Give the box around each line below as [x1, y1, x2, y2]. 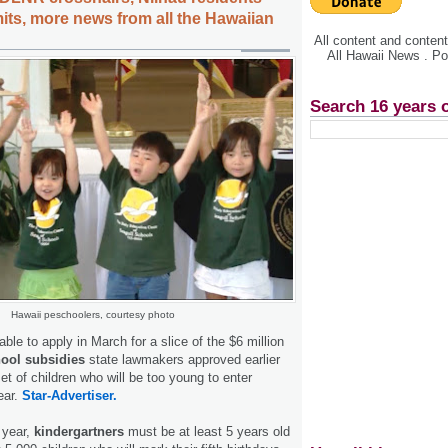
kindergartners [34, 423, 124, 439]
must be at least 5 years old [124, 423, 290, 439]
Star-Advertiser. [22, 387, 117, 403]
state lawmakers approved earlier [85, 351, 280, 367]
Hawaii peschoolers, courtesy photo [11, 309, 175, 321]
